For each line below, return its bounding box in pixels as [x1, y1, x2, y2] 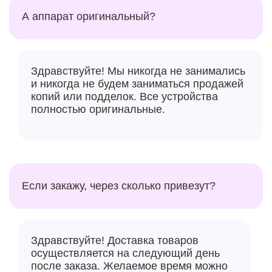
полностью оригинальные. [31, 103, 168, 115]
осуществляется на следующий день [31, 246, 220, 259]
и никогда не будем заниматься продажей [31, 77, 243, 90]
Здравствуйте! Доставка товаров [31, 234, 199, 246]
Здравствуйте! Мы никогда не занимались [31, 64, 245, 77]
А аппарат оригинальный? [22, 10, 155, 22]
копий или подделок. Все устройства [31, 90, 218, 103]
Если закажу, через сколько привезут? [22, 179, 216, 192]
